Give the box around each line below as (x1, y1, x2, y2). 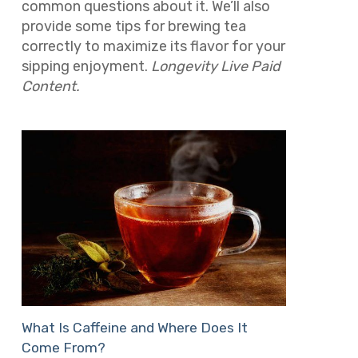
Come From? (21, 340, 105, 356)
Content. (21, 77, 83, 95)
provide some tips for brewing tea (21, 17, 246, 35)
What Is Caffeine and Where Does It (21, 320, 248, 336)
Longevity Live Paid (150, 57, 280, 75)
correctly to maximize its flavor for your (21, 37, 285, 55)
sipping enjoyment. (21, 57, 151, 75)
